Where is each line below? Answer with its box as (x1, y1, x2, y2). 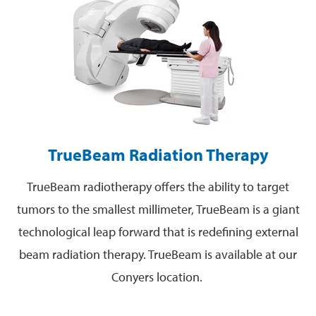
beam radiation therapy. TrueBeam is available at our (19, 245, 297, 262)
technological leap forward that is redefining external (18, 223, 298, 240)
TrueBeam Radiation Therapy (47, 143, 269, 165)
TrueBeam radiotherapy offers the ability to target (27, 178, 289, 195)
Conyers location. (111, 268, 205, 285)
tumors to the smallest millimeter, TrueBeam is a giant (16, 200, 300, 217)
